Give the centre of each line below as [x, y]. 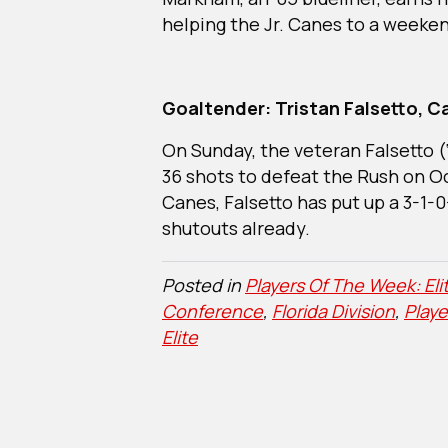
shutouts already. [236, 227]
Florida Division [333, 310]
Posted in [203, 284]
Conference [212, 310]
